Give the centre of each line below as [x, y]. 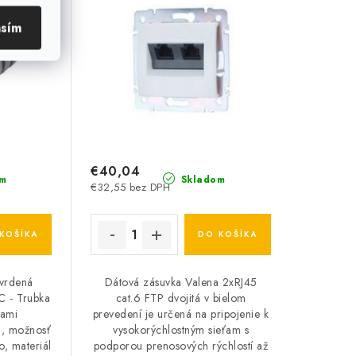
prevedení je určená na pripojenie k [181, 314]
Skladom [201, 180]
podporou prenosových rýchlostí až [181, 346]
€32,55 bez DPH [131, 188]
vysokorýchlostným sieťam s [181, 330]
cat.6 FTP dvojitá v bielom [181, 298]
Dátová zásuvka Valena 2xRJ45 [181, 282]
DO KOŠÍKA [227, 234]
